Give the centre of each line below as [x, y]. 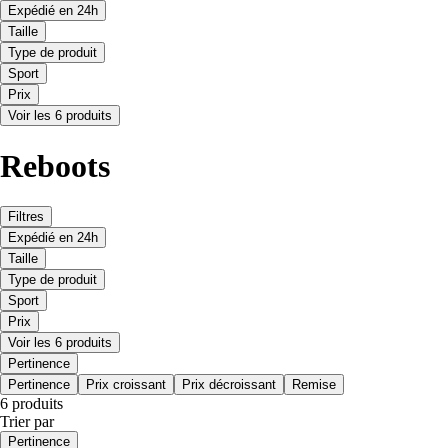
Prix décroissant [229, 385]
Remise [314, 385]
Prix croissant [126, 385]
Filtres [26, 217]
